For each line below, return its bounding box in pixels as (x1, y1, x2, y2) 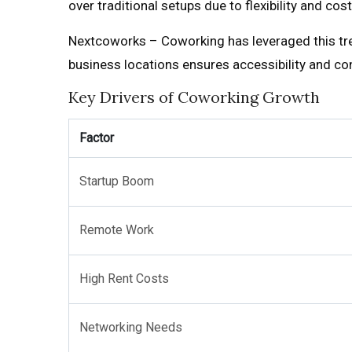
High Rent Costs (79, 271, 169, 286)
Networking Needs (79, 320, 182, 335)
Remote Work (79, 222, 154, 237)
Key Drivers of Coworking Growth (68, 87, 320, 107)
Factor (79, 130, 114, 145)
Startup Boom (79, 174, 154, 189)
